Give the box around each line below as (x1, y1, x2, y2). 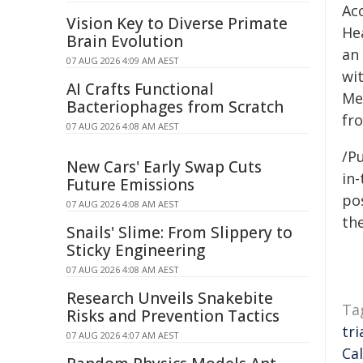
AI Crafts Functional (66, 79, 214, 100)
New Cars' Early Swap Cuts (66, 156, 262, 177)
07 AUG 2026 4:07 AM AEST (66, 329, 179, 341)
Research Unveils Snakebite (66, 288, 273, 309)
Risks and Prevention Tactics (66, 305, 280, 327)
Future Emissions (66, 174, 194, 195)
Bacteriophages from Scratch (66, 96, 284, 117)
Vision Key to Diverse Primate (66, 13, 288, 34)
